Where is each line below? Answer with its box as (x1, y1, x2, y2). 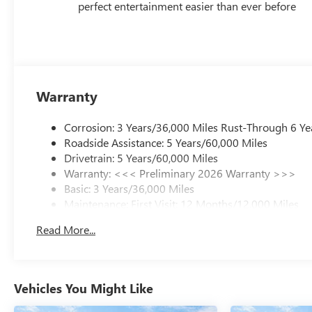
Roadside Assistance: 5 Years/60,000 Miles (64, 135, 268, 150)
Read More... (36, 222, 96, 237)
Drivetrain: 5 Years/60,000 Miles (64, 150, 219, 166)
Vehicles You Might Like (14, 280, 153, 297)
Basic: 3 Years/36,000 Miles (64, 181, 195, 196)
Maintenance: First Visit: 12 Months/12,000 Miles (64, 196, 299, 212)
